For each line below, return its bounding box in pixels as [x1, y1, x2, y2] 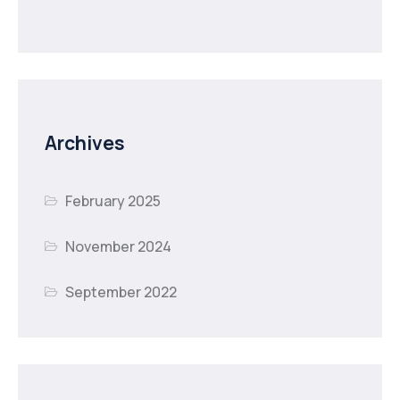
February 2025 [65, 190, 162, 211]
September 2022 [65, 281, 178, 302]
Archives [45, 129, 125, 155]
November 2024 [65, 236, 172, 256]
